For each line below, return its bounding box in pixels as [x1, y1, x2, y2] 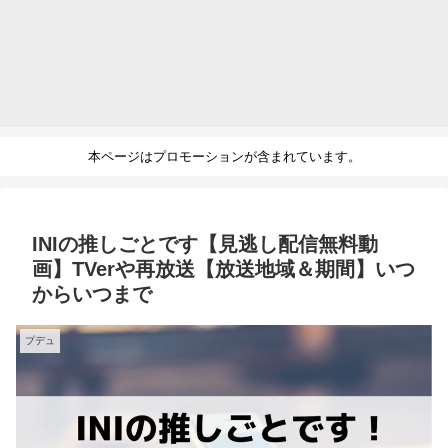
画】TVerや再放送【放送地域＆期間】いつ [32, 257, 415, 280]
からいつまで [32, 282, 152, 305]
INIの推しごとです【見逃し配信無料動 [32, 232, 378, 255]
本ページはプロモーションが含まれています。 [87, 149, 361, 165]
